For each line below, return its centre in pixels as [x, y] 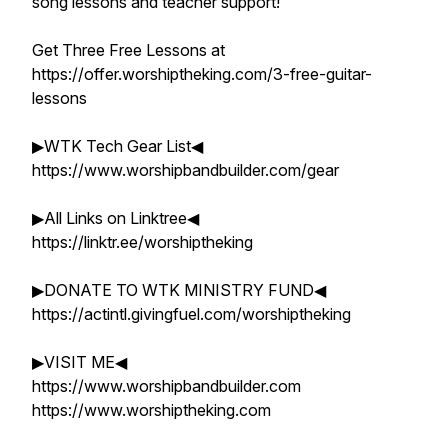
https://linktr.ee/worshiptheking [142, 242]
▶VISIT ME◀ [79, 362]
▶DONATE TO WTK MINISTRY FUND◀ [179, 290]
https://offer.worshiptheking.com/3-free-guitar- [202, 74]
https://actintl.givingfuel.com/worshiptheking [191, 314]
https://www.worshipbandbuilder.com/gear [185, 170]
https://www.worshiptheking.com [151, 410]
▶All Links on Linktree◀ [115, 218]
